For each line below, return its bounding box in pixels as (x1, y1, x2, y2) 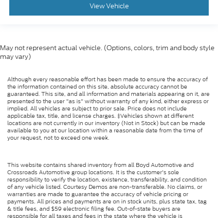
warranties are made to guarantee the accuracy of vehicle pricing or (7, 190, 188, 199)
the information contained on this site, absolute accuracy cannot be (7, 83, 187, 91)
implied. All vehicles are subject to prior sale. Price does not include (7, 105, 187, 113)
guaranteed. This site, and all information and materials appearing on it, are (7, 90, 210, 98)
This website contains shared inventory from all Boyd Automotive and (7, 161, 194, 169)
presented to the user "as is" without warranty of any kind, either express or (7, 97, 209, 106)
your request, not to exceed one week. (7, 134, 109, 142)
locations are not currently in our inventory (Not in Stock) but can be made (7, 119, 205, 127)
